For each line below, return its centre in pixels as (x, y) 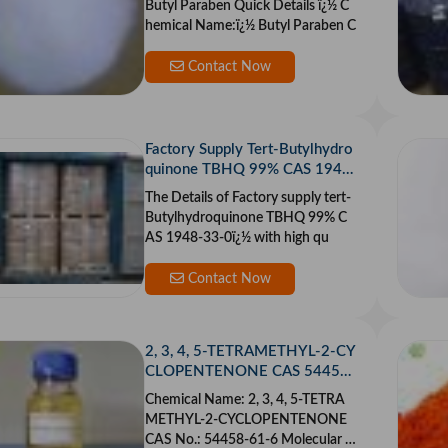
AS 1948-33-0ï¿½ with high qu (237, 238)
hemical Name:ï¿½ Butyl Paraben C (250, 26)
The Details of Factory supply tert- (248, 198)
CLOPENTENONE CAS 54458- (250, 372)
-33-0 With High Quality (227, 190)
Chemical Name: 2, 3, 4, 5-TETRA (245, 400)
